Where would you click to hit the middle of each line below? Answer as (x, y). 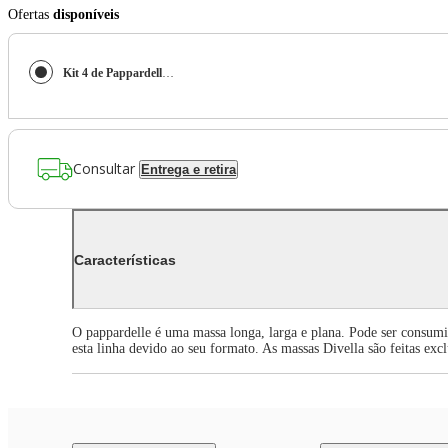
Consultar (104, 168)
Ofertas (30, 15)
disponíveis (86, 15)
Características (125, 259)
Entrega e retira (188, 169)
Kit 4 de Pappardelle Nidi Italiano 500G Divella (168, 73)
